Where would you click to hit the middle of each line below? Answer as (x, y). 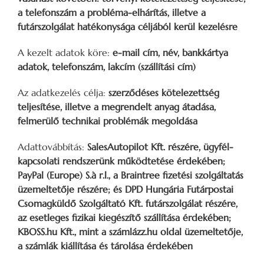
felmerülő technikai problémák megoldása (108, 121)
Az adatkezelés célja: (63, 92)
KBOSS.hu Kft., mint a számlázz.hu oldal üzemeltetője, (130, 231)
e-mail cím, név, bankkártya (170, 52)
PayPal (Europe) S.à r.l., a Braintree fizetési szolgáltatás (131, 175)
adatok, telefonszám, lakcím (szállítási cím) (107, 66)
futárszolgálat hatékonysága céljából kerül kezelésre (128, 26)
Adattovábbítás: (52, 146)
